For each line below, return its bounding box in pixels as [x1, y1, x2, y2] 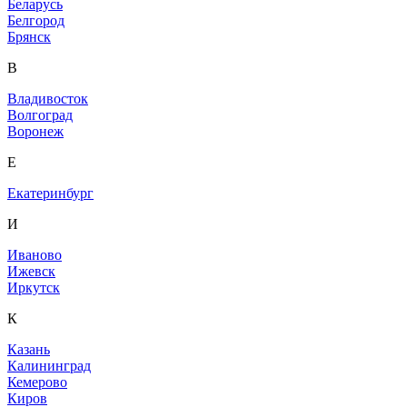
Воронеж [7, 124, 64, 140]
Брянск [7, 29, 51, 45]
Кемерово [7, 374, 67, 391]
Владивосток [7, 91, 88, 107]
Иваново [7, 247, 62, 263]
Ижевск [7, 263, 55, 280]
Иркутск [7, 280, 60, 296]
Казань [7, 342, 50, 358]
